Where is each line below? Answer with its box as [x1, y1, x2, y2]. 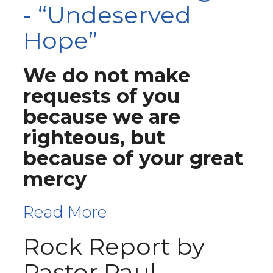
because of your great [23, 146, 243, 170]
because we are [23, 105, 180, 129]
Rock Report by [23, 232, 205, 261]
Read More [23, 202, 111, 221]
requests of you [23, 84, 180, 108]
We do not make [23, 63, 190, 87]
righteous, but [23, 126, 165, 149]
